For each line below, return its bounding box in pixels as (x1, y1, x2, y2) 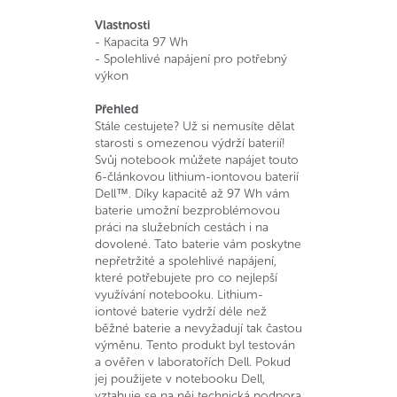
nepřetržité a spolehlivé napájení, (95, 253, 276, 269)
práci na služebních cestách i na (95, 220, 269, 235)
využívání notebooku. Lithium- (95, 287, 263, 302)
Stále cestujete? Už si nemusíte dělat (95, 119, 294, 134)
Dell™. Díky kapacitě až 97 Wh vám (95, 186, 290, 201)
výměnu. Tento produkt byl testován (95, 338, 295, 353)
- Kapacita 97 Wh (95, 35, 188, 50)
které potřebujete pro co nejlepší (95, 270, 277, 285)
